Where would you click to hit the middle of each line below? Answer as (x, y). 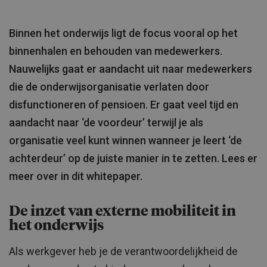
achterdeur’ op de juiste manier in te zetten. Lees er (133, 158)
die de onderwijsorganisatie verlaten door (109, 87)
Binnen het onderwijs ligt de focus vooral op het (123, 33)
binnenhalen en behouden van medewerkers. (116, 51)
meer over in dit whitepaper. (76, 176)
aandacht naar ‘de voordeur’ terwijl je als (106, 122)
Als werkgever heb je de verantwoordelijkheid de (123, 251)
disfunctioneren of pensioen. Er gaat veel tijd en (124, 105)
